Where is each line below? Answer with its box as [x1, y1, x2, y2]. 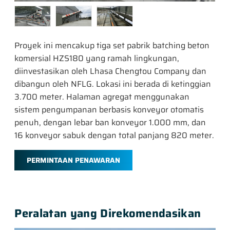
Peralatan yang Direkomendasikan [14, 204, 201, 222]
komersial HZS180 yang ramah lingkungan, [14, 51, 180, 65]
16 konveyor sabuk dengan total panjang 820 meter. [14, 128, 215, 142]
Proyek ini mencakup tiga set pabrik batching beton [14, 39, 210, 52]
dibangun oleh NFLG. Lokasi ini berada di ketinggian [14, 77, 212, 90]
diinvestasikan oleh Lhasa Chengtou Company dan [14, 64, 207, 78]
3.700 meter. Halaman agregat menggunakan [14, 90, 190, 103]
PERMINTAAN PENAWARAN [27, 154, 121, 166]
